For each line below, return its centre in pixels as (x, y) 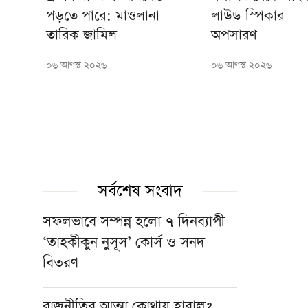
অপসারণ (234, 35)
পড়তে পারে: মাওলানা (103, 16)
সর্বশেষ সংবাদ (140, 191)
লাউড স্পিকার (248, 16)
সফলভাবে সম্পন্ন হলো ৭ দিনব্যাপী (134, 222)
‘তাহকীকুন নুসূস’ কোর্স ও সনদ (124, 243)
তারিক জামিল (81, 35)
